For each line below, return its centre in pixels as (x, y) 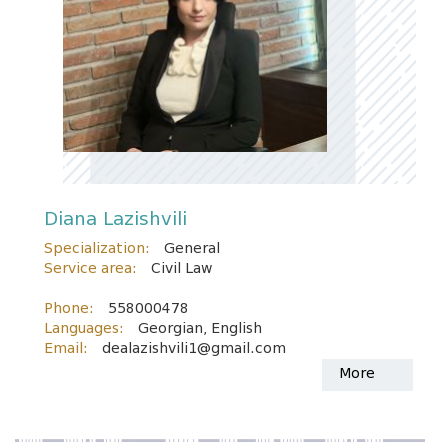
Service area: (90, 268)
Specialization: (97, 248)
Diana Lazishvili (115, 219)
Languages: (84, 328)
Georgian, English (200, 328)
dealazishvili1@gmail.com (194, 348)
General (192, 248)
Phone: (69, 308)
